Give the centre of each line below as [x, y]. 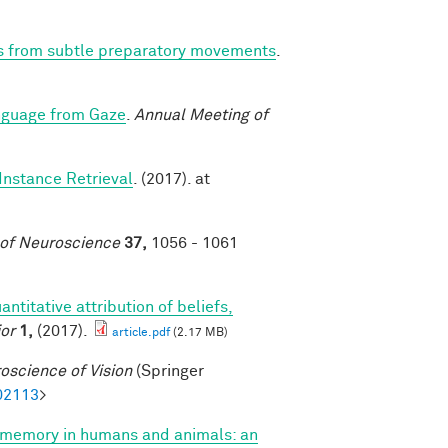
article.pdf [141, 332]
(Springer [168, 370]
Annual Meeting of [201, 114]
